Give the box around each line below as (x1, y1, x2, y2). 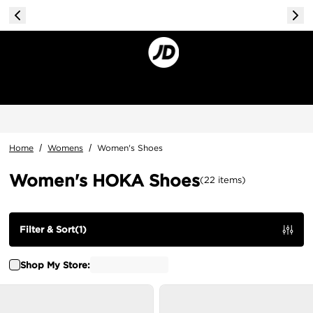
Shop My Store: (20, 259, 90, 271)
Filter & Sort (20, 224, 75, 235)
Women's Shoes (97, 143, 163, 153)
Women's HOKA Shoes (9, 170, 200, 191)
